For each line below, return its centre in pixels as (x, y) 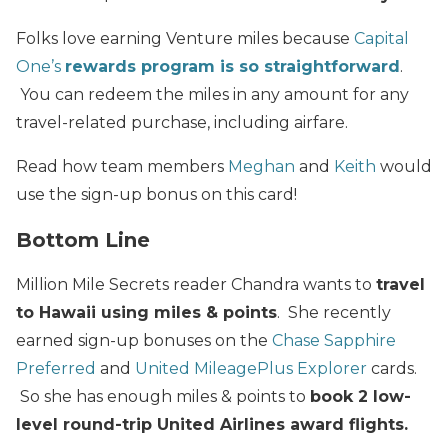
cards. (392, 369)
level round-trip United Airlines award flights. (212, 425)
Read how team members (122, 167)
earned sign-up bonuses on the (144, 341)
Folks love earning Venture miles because (185, 39)
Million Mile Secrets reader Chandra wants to (196, 285)
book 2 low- (360, 397)
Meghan (261, 167)
